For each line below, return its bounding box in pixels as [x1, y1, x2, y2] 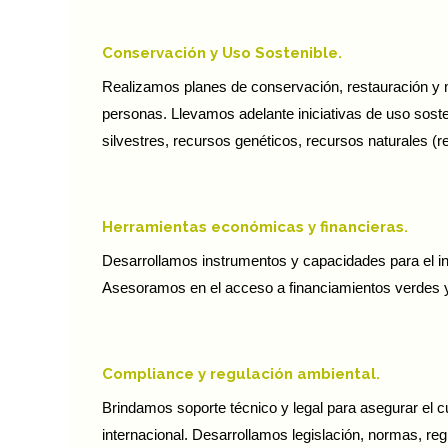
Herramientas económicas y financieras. [102, 218, 408, 237]
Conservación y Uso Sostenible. [102, 44, 342, 63]
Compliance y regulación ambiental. [102, 365, 380, 384]
